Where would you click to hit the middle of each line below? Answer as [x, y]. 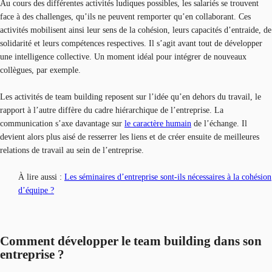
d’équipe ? [36, 190]
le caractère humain [158, 123]
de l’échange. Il [219, 123]
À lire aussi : [41, 177]
